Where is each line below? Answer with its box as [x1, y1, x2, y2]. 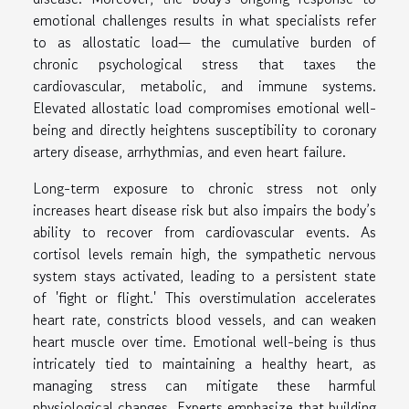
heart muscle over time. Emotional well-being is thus [33, 330, 376, 353]
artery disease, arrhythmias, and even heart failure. [33, 141, 346, 163]
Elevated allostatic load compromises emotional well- [33, 97, 376, 120]
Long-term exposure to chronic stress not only [33, 177, 376, 200]
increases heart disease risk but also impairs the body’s [33, 199, 376, 222]
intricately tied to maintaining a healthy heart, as [33, 352, 376, 375]
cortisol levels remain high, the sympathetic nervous [33, 243, 376, 266]
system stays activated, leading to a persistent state [33, 265, 376, 288]
